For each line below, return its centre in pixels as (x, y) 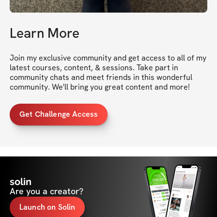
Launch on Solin (47, 207)
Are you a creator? (46, 191)
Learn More (45, 33)
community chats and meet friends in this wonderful (101, 77)
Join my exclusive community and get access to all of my (108, 58)
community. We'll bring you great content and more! (100, 87)
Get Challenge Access (59, 114)
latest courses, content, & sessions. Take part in (94, 67)
